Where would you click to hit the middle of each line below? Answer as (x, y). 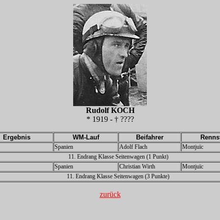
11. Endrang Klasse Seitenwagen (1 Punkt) (118, 157)
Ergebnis (16, 137)
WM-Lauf (86, 137)
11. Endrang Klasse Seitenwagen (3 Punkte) (118, 176)
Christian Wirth (137, 166)
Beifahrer (150, 137)
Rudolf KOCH (110, 110)
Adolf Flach (133, 147)
